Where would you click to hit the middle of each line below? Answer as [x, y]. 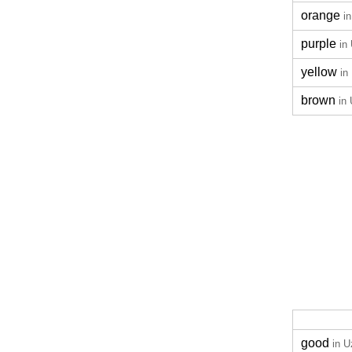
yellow [319, 72]
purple [319, 44]
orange [321, 15]
